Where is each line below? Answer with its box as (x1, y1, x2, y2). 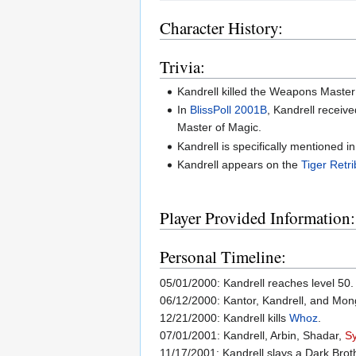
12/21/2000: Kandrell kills (160, 311, 289, 325)
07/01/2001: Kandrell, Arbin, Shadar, (160, 329, 345, 342)
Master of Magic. (177, 121, 262, 134)
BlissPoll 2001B (190, 103, 268, 117)
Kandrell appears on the (177, 158, 302, 172)
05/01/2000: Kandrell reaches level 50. (160, 277, 354, 290)
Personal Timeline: (160, 246, 286, 269)
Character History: (160, 16, 283, 39)
